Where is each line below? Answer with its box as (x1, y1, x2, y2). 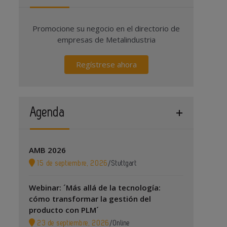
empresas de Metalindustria (57, 34, 156, 45)
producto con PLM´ (29, 205, 99, 215)
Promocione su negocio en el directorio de (32, 23, 180, 33)
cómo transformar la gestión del (29, 194, 152, 204)
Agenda (30, 106, 66, 119)
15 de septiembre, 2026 (35, 160, 108, 167)
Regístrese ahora (75, 59, 137, 69)
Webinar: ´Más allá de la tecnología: (29, 182, 161, 193)
